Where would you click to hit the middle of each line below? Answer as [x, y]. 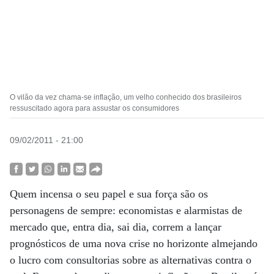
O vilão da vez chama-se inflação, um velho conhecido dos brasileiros [126, 97]
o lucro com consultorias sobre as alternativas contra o [131, 260]
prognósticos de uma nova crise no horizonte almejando [134, 243]
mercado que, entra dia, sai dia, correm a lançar [116, 227]
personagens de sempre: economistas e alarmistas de [126, 210]
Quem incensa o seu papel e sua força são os [109, 194]
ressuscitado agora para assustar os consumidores [94, 108]
